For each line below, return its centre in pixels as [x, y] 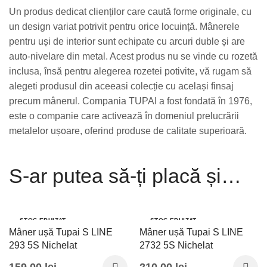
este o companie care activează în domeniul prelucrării [124, 116]
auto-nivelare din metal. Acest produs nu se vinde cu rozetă [133, 57]
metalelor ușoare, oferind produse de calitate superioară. [128, 131]
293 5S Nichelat [43, 246]
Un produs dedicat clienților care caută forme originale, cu [130, 12]
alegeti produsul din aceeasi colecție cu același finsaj [121, 86]
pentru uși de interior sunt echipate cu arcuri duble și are [127, 42]
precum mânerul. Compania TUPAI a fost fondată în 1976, [131, 101]
